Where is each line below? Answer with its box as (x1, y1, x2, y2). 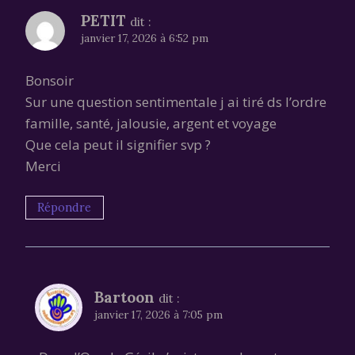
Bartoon (94, 288, 155, 307)
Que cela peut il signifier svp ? (25, 136, 211, 155)
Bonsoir (25, 71, 74, 90)
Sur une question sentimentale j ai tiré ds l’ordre (25, 93, 326, 112)
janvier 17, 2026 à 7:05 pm (94, 307, 223, 323)
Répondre (37, 199, 92, 215)
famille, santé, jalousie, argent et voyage (25, 114, 277, 133)
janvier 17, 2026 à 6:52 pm (81, 31, 208, 46)
